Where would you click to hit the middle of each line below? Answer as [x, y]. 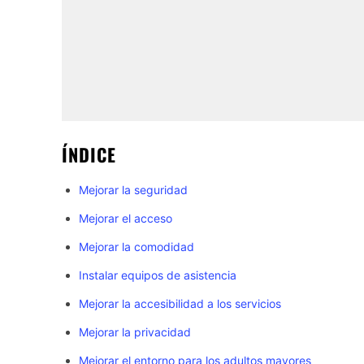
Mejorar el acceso [126, 219]
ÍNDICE [89, 155]
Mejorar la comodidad [136, 247]
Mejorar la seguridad [133, 190]
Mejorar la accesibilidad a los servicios [180, 304]
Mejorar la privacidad [135, 332]
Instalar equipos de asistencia [158, 275]
